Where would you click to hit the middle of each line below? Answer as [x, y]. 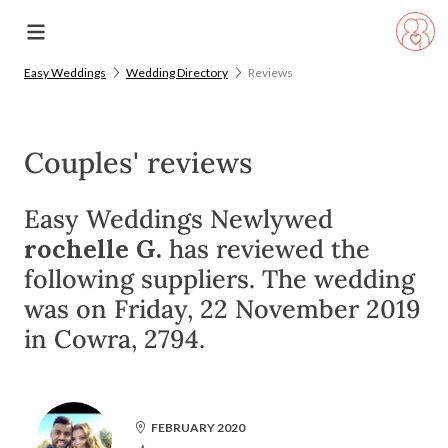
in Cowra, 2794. [114, 339]
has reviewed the [266, 249]
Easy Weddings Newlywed [178, 219]
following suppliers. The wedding [219, 279]
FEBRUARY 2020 [198, 427]
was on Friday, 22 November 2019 [222, 309]
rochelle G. [93, 249]
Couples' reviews [138, 162]
